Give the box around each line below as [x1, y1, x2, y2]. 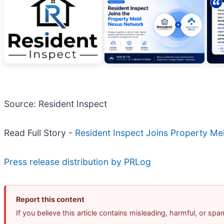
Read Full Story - [4, 127, 75, 138]
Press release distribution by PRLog [4, 156, 151, 167]
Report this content [16, 195, 84, 204]
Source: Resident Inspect [4, 98, 107, 109]
